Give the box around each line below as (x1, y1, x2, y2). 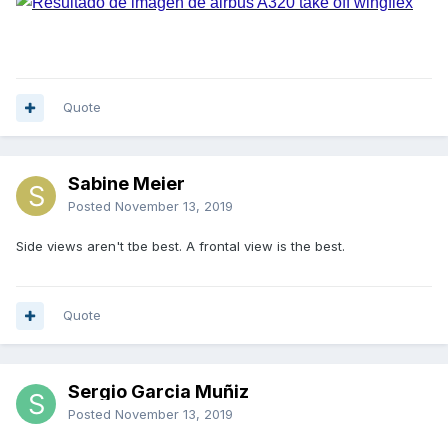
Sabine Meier (68, 173, 185, 195)
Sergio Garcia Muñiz (68, 381, 249, 403)
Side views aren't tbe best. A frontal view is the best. (16, 238, 345, 255)
